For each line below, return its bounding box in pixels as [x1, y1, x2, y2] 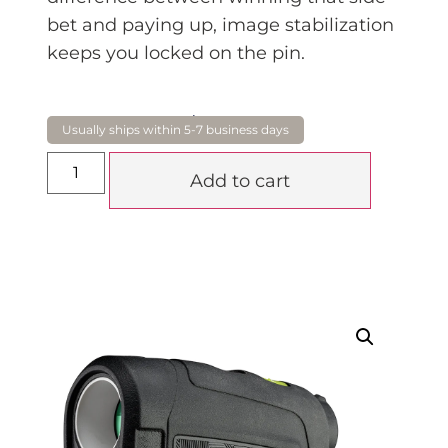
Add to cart [189, 170, 290, 193]
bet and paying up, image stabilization [46, 14, 394, 37]
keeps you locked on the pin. [46, 42, 305, 65]
